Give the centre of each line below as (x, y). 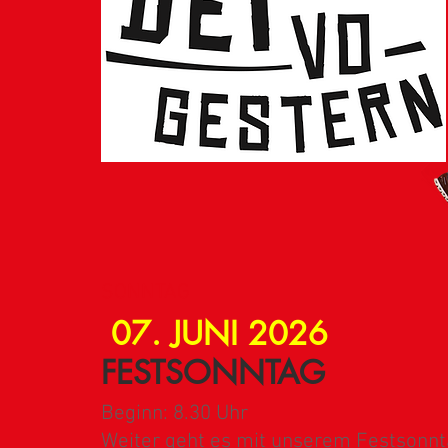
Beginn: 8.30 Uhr (174, 413)
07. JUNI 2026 (219, 333)
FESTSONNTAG (213, 372)
